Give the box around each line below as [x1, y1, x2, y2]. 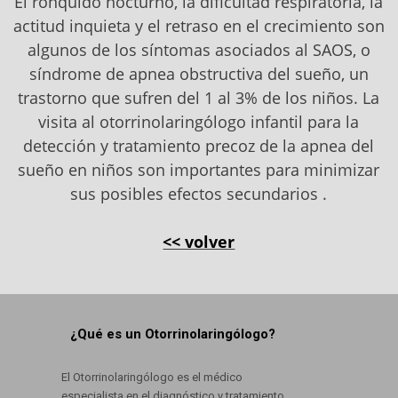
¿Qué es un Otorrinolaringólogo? [69, 326, 275, 343]
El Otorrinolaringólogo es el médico [60, 370, 243, 385]
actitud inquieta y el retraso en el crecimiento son [12, 15, 385, 37]
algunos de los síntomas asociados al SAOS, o [27, 39, 370, 61]
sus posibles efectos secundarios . [70, 183, 328, 205]
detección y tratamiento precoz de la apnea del [23, 135, 375, 157]
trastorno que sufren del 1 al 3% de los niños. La [18, 87, 380, 109]
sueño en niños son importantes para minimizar [18, 159, 380, 181]
